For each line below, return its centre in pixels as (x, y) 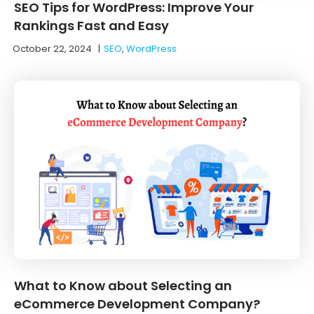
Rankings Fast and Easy (91, 25)
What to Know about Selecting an (123, 285)
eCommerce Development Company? (137, 303)
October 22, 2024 (52, 48)
